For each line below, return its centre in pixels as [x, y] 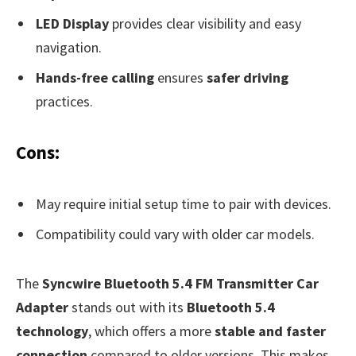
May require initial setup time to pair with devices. [184, 203]
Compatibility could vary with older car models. [175, 234]
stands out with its [128, 308]
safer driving [248, 77]
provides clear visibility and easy [205, 24]
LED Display [72, 24]
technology [52, 331]
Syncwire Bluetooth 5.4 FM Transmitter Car [180, 284]
